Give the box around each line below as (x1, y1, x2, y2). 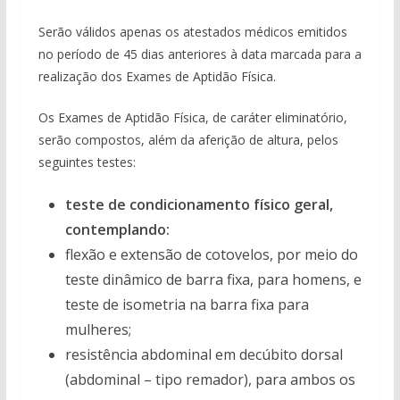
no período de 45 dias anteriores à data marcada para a (37, 46, 362, 62)
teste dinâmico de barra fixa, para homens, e (64, 270, 362, 289)
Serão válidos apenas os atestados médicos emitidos (37, 23, 347, 40)
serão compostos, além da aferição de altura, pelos (37, 131, 338, 148)
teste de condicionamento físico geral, (64, 195, 333, 214)
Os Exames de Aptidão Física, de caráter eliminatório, (37, 109, 347, 126)
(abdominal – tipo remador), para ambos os (64, 370, 355, 389)
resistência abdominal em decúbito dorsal (64, 345, 343, 364)
